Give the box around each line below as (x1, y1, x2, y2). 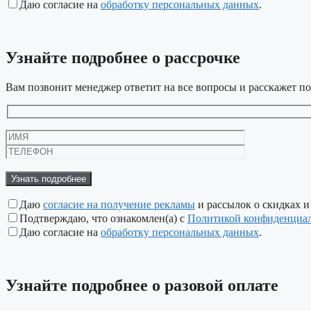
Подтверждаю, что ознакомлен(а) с (19, 212, 187, 224)
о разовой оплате (148, 276, 278, 294)
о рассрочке (148, 49, 240, 67)
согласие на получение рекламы (43, 198, 195, 210)
